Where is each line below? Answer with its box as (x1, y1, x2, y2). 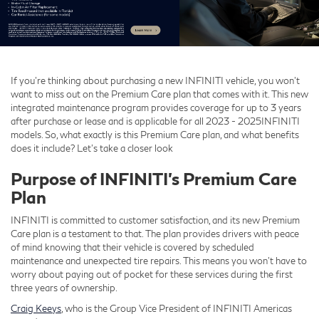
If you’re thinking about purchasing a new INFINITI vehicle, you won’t (11, 74, 300, 86)
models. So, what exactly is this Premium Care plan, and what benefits (11, 128, 299, 140)
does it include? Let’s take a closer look (11, 142, 173, 154)
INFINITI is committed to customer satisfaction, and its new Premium (11, 214, 300, 226)
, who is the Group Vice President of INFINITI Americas (61, 302, 292, 314)
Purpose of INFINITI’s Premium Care (11, 167, 297, 189)
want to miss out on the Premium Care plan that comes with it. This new (11, 88, 308, 100)
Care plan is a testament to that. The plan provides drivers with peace (11, 227, 299, 239)
